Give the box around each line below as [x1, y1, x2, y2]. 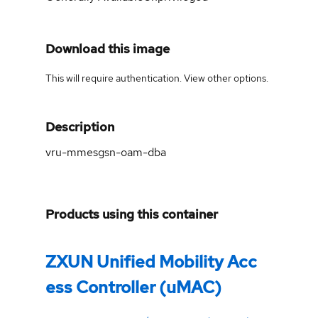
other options [207, 71, 266, 84]
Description [45, 118, 114, 135]
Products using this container [45, 205, 218, 222]
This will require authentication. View [45, 71, 207, 84]
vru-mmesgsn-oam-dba [45, 144, 166, 160]
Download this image [45, 40, 170, 57]
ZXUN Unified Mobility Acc [45, 250, 257, 273]
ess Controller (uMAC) [45, 275, 221, 298]
